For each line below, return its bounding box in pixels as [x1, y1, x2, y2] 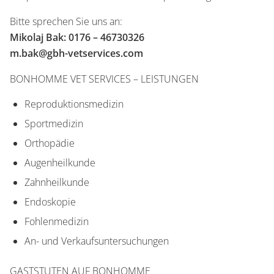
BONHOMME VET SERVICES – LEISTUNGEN [10, 72, 199, 86]
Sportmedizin [24, 117, 83, 130]
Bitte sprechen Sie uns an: [10, 15, 122, 28]
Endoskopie [24, 195, 76, 209]
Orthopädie [24, 136, 75, 150]
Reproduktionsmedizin [24, 97, 124, 111]
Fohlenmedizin [24, 215, 89, 228]
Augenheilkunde [24, 156, 95, 169]
